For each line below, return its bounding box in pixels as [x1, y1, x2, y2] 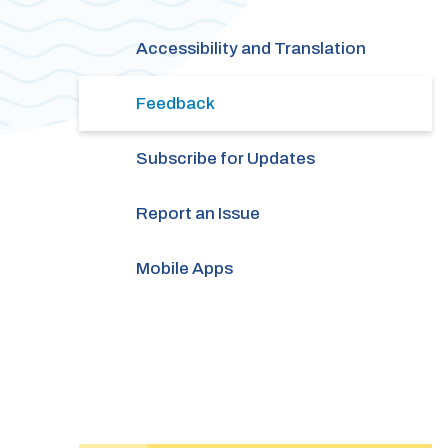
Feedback [135, 93, 215, 113]
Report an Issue [135, 203, 260, 223]
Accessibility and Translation [135, 38, 366, 58]
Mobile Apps [135, 258, 233, 278]
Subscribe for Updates [135, 148, 315, 168]
